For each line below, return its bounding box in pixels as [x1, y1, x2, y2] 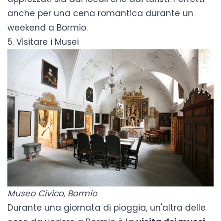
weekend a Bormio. [7, 21, 88, 34]
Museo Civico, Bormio [7, 187, 97, 200]
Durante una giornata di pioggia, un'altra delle [7, 202, 206, 214]
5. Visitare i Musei [7, 36, 79, 48]
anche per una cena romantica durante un [7, 7, 193, 19]
